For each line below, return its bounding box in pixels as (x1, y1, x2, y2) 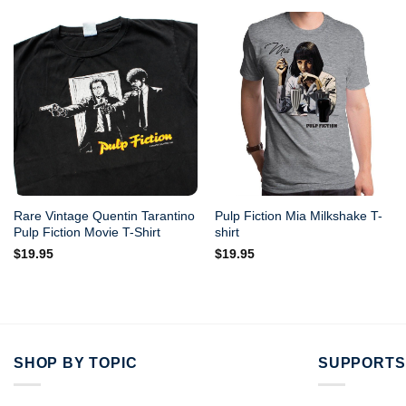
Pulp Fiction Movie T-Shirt (13, 224, 160, 239)
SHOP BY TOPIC (14, 354, 138, 371)
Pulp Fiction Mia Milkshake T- (215, 208, 383, 223)
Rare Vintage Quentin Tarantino (13, 208, 195, 223)
